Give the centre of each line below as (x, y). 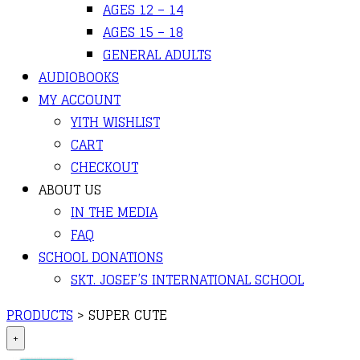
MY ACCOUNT (80, 100)
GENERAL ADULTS (157, 55)
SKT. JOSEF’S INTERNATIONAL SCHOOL (187, 280)
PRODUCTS (40, 315)
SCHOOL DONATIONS (101, 257)
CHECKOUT (104, 167)
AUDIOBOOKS (79, 77)
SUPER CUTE (128, 315)
